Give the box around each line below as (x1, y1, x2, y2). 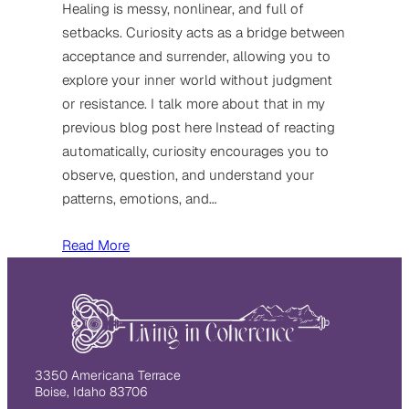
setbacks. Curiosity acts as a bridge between (62, 23, 345, 41)
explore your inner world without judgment (62, 70, 332, 89)
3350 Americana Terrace (35, 366, 181, 383)
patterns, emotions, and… (62, 189, 216, 207)
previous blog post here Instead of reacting (62, 118, 335, 136)
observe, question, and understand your (62, 165, 315, 184)
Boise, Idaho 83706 (35, 383, 152, 400)
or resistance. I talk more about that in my (62, 94, 325, 112)
